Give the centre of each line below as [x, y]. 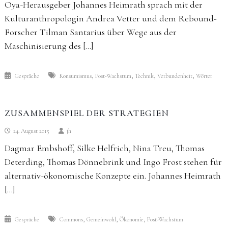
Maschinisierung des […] [49, 46]
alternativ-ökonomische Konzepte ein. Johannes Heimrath [112, 176]
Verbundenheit [175, 76]
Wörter [204, 76]
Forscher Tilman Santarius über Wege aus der [90, 32]
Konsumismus [75, 76]
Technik [144, 76]
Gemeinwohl [101, 219]
